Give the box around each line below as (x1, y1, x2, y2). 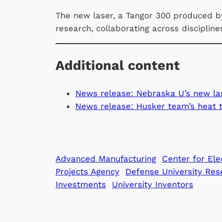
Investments (55, 179, 106, 190)
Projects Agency (55, 166, 119, 177)
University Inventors (112, 179, 193, 190)
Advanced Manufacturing (55, 154, 156, 164)
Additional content (55, 57, 180, 73)
